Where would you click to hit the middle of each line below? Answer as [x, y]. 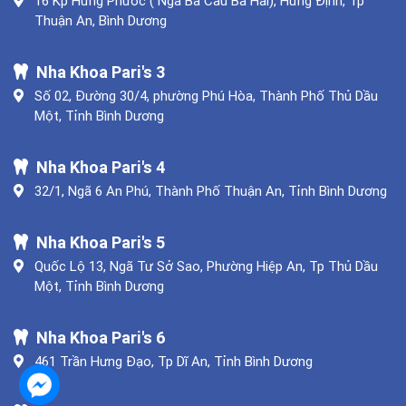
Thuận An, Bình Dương [101, 20]
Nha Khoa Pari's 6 [99, 337]
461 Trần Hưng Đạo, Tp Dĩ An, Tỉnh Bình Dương [174, 361]
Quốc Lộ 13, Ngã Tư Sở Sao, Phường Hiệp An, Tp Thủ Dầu [207, 266]
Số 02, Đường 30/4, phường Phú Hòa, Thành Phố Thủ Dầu [207, 95]
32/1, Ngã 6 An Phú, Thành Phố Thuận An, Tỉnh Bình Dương [211, 190]
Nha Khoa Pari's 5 [98, 242]
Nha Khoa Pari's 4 [99, 167]
